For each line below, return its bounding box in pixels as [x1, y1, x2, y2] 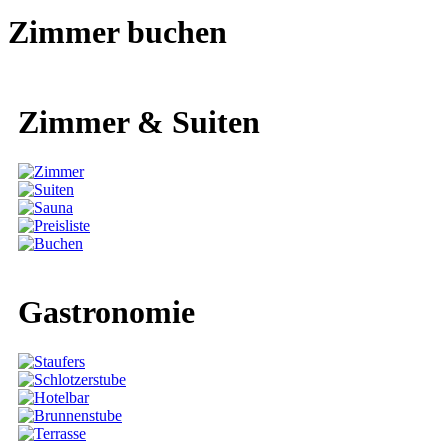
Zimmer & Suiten [18, 104, 260, 141]
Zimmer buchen [8, 14, 227, 51]
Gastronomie [18, 294, 195, 331]
